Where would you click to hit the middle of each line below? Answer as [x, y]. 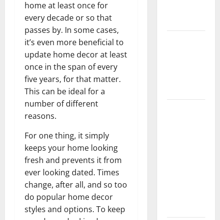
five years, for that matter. [73, 79]
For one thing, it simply [67, 135]
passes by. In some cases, [72, 30]
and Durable [186, 207]
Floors [177, 183]
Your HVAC [183, 53]
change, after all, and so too [76, 184]
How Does [182, 40]
